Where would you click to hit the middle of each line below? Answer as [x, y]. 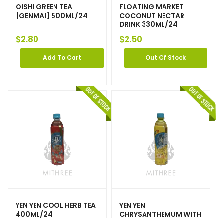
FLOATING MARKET [151, 7]
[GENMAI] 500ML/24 [52, 16]
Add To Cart [62, 58]
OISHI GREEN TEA [44, 7]
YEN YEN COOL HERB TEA [56, 206]
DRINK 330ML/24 [148, 25]
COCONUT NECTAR [152, 16]
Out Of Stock [166, 58]
